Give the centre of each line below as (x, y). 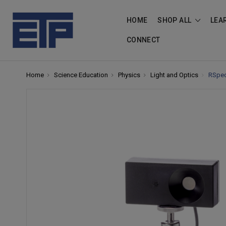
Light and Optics (174, 75)
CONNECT (144, 40)
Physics (129, 75)
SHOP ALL (175, 20)
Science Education (81, 75)
